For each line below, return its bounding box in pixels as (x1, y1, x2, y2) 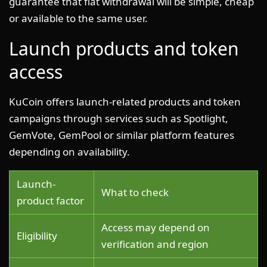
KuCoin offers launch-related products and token (9, 94, 241, 108)
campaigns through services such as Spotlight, (9, 111, 228, 125)
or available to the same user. (9, 11, 148, 25)
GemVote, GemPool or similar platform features (9, 128, 234, 142)
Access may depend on (101, 220, 210, 234)
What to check (101, 185, 169, 199)
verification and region (101, 237, 209, 251)
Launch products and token (9, 36, 239, 61)
